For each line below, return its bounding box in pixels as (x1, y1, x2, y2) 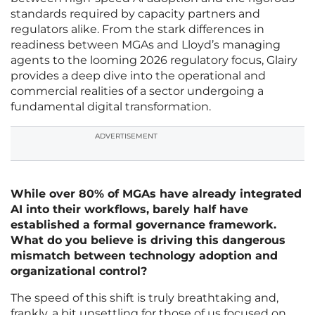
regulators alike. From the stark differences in (11, 22, 264, 37)
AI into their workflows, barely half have (11, 202, 248, 217)
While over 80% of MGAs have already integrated (11, 187, 302, 201)
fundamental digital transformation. (11, 100, 211, 114)
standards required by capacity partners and (11, 7, 260, 21)
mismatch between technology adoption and (11, 249, 278, 263)
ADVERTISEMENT (95, 131, 157, 141)
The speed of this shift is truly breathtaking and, (11, 291, 278, 305)
